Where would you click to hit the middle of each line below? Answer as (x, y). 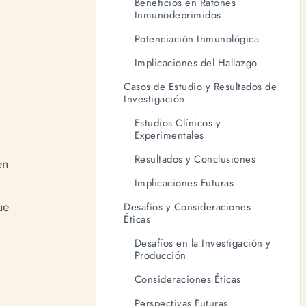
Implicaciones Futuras (184, 183)
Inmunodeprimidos (178, 15)
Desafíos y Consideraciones (187, 207)
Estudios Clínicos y (178, 123)
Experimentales (169, 135)
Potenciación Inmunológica (197, 39)
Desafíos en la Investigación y (203, 243)
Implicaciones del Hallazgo (196, 62)
